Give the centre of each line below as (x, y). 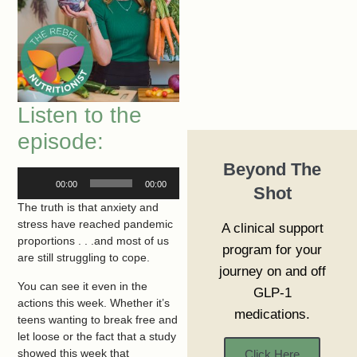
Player (33, 192)
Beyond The (273, 169)
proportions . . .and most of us (94, 241)
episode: (61, 142)
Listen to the (80, 116)
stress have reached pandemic (96, 224)
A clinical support (272, 228)
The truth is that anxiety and (88, 208)
